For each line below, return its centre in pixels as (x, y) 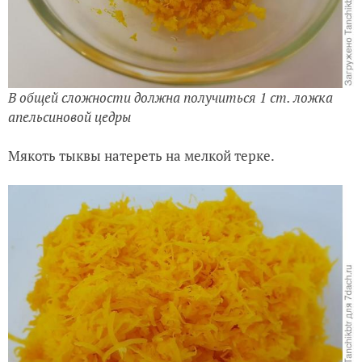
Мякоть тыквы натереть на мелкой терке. (141, 156)
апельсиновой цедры (69, 117)
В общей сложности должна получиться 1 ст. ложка (170, 98)
